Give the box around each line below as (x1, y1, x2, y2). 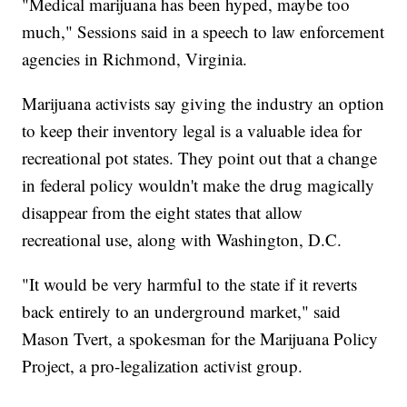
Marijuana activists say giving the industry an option (22, 92, 385, 115)
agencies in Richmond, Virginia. (22, 47, 248, 71)
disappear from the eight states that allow (22, 201, 303, 224)
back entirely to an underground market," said (22, 300, 342, 323)
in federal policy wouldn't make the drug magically (22, 174, 375, 197)
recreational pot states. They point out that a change (22, 146, 378, 170)
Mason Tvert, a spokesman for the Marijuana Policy (22, 327, 379, 351)
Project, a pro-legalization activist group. (22, 354, 303, 378)
